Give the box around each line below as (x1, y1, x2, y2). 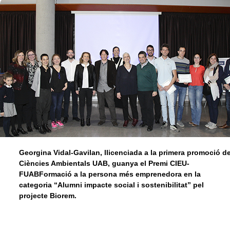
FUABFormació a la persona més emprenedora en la (19, 170, 201, 178)
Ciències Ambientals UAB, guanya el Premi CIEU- (19, 159, 189, 167)
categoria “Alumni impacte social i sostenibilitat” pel (19, 181, 204, 189)
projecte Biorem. (19, 191, 79, 200)
